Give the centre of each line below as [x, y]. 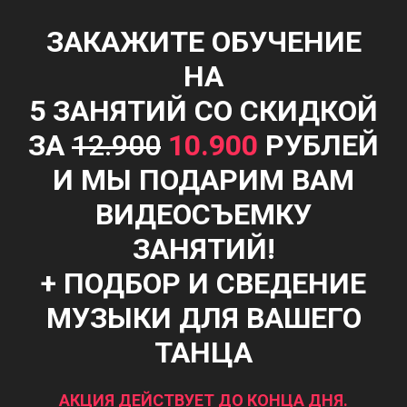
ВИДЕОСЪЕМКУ [203, 214]
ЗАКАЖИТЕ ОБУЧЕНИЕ [203, 41]
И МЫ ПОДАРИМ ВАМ [203, 179]
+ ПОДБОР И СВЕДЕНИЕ [203, 283]
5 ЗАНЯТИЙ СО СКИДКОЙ [203, 110]
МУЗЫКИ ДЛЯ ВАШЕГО [203, 318]
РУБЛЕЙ [318, 145]
